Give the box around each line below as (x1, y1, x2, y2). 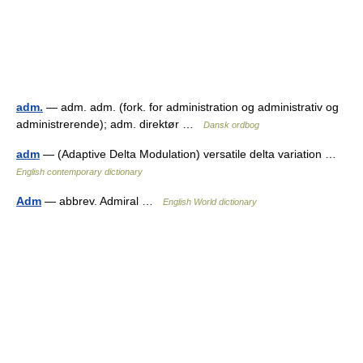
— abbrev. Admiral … (41, 194, 163, 207)
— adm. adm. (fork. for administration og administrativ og (43, 100, 339, 113)
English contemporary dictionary (16, 167, 143, 177)
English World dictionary (163, 197, 257, 207)
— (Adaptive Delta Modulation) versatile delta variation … (40, 147, 343, 160)
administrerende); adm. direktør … (16, 117, 203, 130)
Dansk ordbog (203, 120, 259, 130)
